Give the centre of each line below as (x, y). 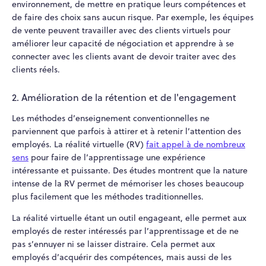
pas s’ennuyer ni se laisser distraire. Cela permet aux (113, 244)
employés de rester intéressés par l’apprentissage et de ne (125, 231)
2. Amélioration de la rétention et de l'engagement (124, 97)
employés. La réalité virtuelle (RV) (78, 144)
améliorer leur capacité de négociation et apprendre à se (123, 44)
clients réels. (36, 70)
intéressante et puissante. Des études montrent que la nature (130, 170)
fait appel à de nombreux (196, 144)
